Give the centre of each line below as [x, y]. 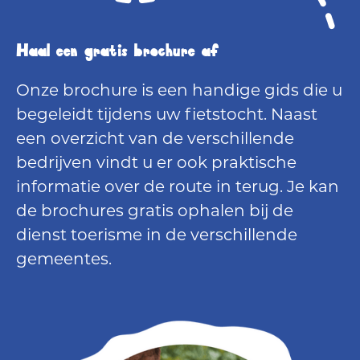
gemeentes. [64, 261]
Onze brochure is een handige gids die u [179, 92]
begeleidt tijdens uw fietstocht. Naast [167, 116]
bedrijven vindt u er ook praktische [156, 164]
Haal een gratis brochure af [117, 52]
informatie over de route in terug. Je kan [178, 188]
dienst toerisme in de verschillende [157, 237]
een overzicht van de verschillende [155, 140]
